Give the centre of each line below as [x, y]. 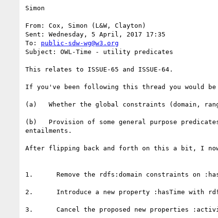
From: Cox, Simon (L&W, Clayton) [86, 25]
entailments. [49, 130]
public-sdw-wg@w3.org [80, 43]
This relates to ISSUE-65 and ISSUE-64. [99, 69]
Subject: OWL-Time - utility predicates [99, 52]
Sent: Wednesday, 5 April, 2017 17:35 [95, 34]
